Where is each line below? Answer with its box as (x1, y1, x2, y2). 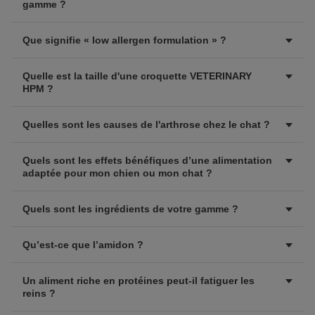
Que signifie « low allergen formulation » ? (22, 34, 226, 46)
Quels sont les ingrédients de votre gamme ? (22, 203, 238, 214)
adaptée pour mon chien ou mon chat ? (22, 167, 212, 179)
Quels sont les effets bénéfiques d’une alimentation (22, 155, 272, 166)
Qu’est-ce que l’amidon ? (22, 239, 143, 250)
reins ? (22, 288, 56, 299)
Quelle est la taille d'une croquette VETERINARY (22, 70, 252, 82)
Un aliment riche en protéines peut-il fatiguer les (22, 275, 255, 286)
